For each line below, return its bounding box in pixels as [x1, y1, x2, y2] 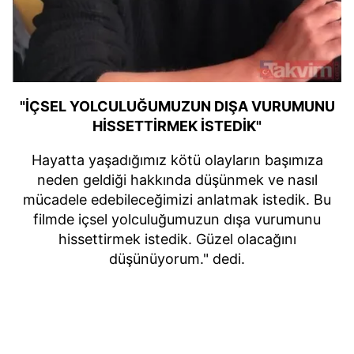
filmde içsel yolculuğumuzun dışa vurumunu [33, 210, 321, 228]
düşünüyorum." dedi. [109, 250, 245, 267]
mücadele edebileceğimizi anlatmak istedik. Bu [23, 190, 331, 208]
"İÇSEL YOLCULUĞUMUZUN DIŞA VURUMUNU [19, 97, 335, 115]
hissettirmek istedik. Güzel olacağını [58, 230, 296, 247]
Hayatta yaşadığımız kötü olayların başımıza [31, 151, 323, 168]
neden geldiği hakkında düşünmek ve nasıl [36, 171, 318, 188]
